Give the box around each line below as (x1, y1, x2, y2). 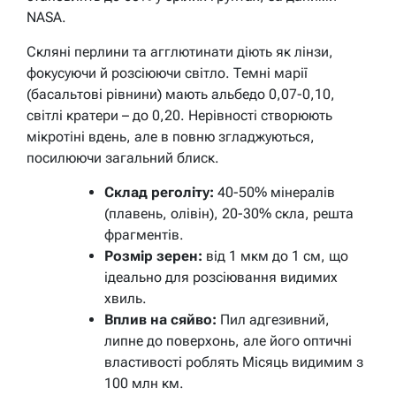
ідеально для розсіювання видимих (104, 268, 338, 286)
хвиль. (104, 289, 147, 307)
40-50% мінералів (214, 183, 335, 201)
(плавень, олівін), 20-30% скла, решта (104, 204, 354, 222)
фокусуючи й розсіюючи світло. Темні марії (27, 64, 308, 81)
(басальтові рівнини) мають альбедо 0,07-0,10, (27, 85, 335, 103)
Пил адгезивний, (217, 310, 330, 328)
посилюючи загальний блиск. (27, 148, 219, 166)
